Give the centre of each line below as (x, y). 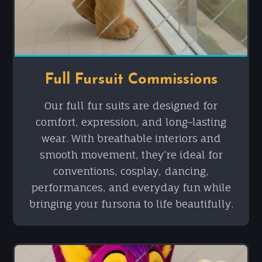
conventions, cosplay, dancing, (131, 171)
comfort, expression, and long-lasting (131, 122)
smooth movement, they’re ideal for (131, 155)
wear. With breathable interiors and (131, 139)
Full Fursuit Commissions (131, 80)
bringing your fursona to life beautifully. (131, 204)
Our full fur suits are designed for (131, 106)
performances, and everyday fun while (131, 188)
